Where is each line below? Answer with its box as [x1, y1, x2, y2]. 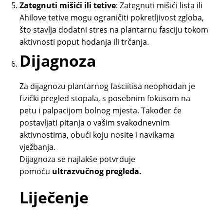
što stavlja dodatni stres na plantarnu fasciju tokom [19, 24, 208, 36]
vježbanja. [19, 142, 55, 153]
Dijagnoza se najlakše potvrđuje [19, 154, 135, 165]
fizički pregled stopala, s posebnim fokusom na [19, 93, 190, 104]
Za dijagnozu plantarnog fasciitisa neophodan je [19, 81, 195, 92]
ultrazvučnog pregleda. [52, 166, 142, 177]
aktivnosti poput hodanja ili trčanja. [19, 36, 149, 48]
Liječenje [19, 187, 89, 208]
